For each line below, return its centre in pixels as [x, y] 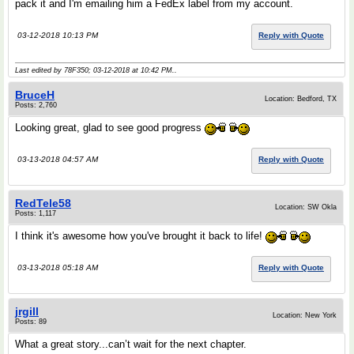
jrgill [27, 312]
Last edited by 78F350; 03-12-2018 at [78, 71]
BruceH [35, 95]
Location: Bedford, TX [301, 99]
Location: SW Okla [306, 207]
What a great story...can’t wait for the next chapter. [131, 345]
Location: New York [305, 316]
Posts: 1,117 [36, 214]
